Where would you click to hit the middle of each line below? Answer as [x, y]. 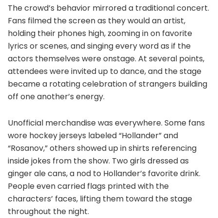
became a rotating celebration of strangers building [108, 84]
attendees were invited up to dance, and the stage [105, 72]
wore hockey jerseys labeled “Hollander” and [93, 136]
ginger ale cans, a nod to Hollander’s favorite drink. [104, 174]
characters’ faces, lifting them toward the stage [100, 199]
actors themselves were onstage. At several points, [106, 59]
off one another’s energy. [56, 97]
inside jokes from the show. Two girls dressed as [98, 161]
